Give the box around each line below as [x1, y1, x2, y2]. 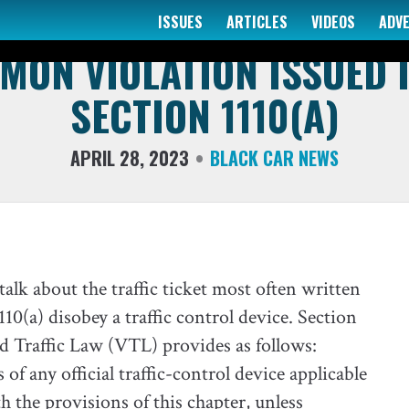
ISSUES [158, 11, 203, 33]
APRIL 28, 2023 [70, 143, 189, 172]
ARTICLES [226, 11, 288, 33]
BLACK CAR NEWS [210, 143, 339, 172]
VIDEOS [311, 11, 355, 33]
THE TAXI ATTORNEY [142, 21, 267, 44]
